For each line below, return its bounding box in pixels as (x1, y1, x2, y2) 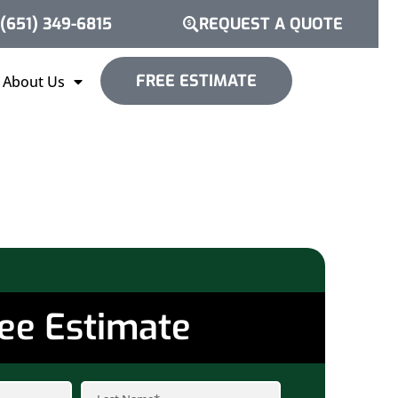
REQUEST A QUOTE (199, 13, 343, 35)
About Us (3, 71, 65, 92)
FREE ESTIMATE (136, 70, 257, 92)
